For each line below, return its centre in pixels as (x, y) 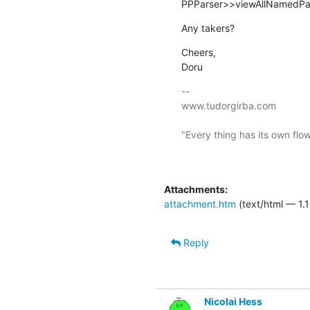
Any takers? (208, 28)
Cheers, (198, 52)
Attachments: (195, 189)
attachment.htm (200, 203)
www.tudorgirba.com (228, 105)
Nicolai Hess (233, 301)
